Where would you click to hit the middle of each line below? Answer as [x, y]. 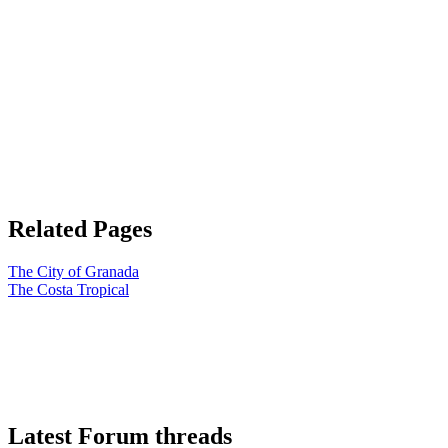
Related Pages [80, 229]
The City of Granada [73, 272]
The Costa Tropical [68, 290]
